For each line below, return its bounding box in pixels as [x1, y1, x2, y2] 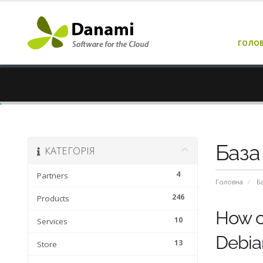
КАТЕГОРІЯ [40, 144, 95, 157]
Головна [215, 177, 243, 186]
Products [37, 193, 69, 204]
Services [37, 216, 68, 227]
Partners [37, 170, 68, 181]
